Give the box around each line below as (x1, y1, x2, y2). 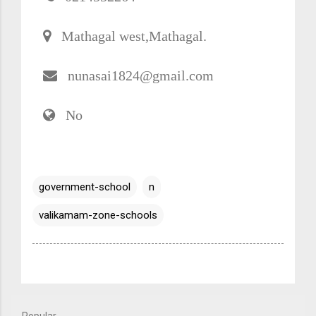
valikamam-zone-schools (39, 208, 157, 221)
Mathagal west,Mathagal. (51, 28, 207, 43)
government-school (39, 180, 130, 193)
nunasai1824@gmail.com (57, 68, 214, 83)
